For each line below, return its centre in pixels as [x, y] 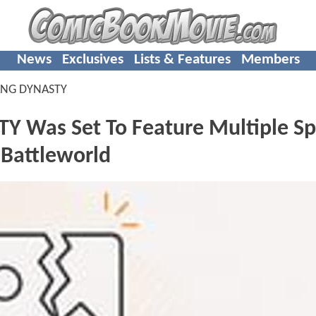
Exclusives [92, 59]
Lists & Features [182, 59]
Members [270, 59]
